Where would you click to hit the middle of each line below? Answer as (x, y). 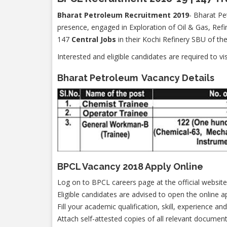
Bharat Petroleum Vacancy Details (136, 78)
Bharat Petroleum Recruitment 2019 (123, 15)
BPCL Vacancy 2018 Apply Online (130, 166)
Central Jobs (94, 39)
